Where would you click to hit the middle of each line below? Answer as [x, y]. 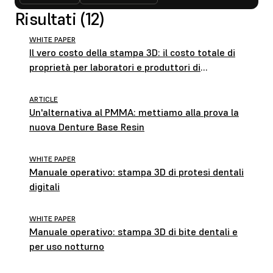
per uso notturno [67, 246]
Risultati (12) [60, 19]
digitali [44, 186]
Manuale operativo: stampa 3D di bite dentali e [133, 232]
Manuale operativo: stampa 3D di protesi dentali [136, 172]
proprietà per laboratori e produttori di [115, 67]
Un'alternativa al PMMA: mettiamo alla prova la [134, 112]
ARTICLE [44, 99]
